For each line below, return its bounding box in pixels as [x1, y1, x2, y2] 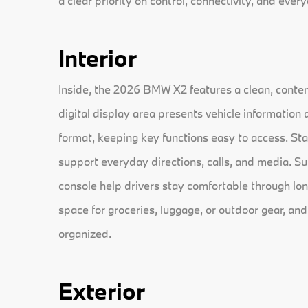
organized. [58, 226, 111, 241]
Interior [58, 43, 137, 74]
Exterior [58, 276, 145, 307]
